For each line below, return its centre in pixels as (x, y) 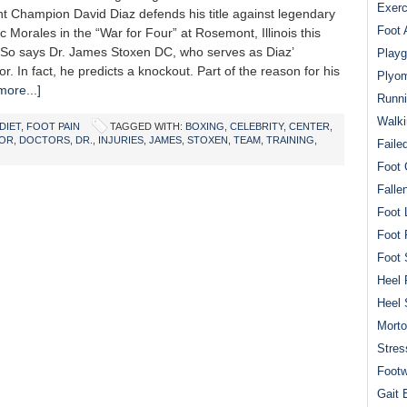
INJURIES (121, 140)
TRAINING (290, 140)
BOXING (205, 126)
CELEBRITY (257, 126)
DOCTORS (45, 140)
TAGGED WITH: (148, 126)
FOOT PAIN (53, 126)
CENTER (309, 126)
